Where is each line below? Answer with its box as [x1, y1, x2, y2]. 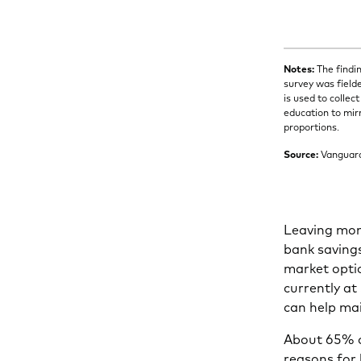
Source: [284, 147, 319, 160]
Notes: [284, 62, 315, 75]
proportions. [284, 120, 340, 133]
